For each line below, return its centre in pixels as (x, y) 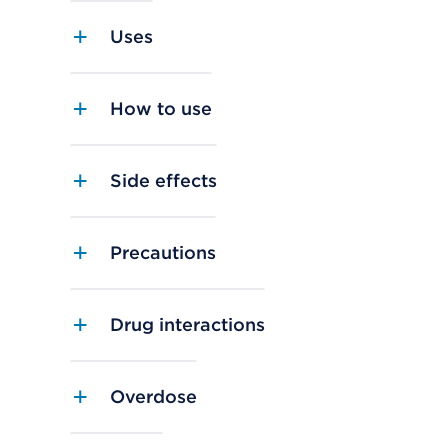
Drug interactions (187, 325)
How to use (161, 109)
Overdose (153, 397)
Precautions (163, 253)
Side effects (163, 181)
